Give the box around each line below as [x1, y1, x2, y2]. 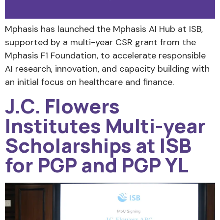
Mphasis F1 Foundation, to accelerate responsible [5, 50, 206, 62]
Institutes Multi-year [5, 111, 206, 139]
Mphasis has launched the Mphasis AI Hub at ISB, [5, 23, 203, 35]
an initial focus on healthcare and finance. [5, 76, 174, 88]
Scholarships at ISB [5, 131, 192, 159]
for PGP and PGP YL [5, 151, 189, 178]
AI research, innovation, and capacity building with [5, 63, 210, 75]
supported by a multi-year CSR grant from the [5, 36, 196, 49]
